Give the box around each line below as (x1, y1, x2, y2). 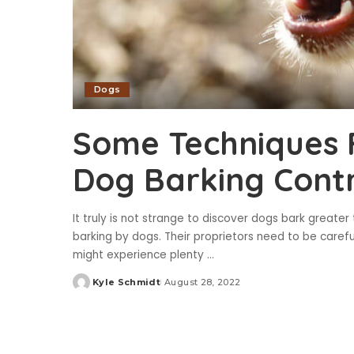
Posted (72, 282, 110, 294)
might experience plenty (73, 247, 207, 263)
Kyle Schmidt (92, 277, 161, 288)
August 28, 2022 (164, 277, 241, 288)
